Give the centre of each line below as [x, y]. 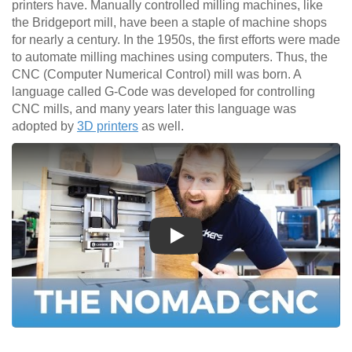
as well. [161, 126]
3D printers [108, 126]
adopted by [44, 126]
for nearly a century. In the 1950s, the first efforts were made [176, 40]
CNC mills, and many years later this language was [154, 109]
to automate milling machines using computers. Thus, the [170, 57]
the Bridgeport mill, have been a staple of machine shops [169, 23]
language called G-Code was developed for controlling [163, 92]
